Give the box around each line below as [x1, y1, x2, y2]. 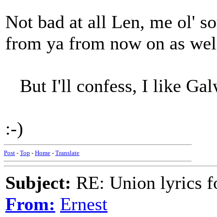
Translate [55, 149, 79, 156]
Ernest [60, 194, 108, 214]
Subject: [5, 172, 71, 193]
